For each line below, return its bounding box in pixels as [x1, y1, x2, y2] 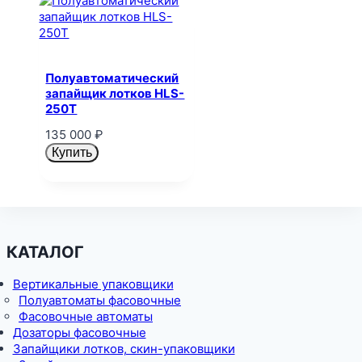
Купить [52, 145, 93, 159]
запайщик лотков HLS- [45, 86, 185, 102]
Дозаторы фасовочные [12, 324, 146, 340]
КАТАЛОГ [6, 242, 84, 262]
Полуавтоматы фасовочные [19, 292, 181, 308]
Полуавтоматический [45, 70, 179, 86]
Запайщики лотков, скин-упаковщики [12, 340, 235, 356]
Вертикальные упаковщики [12, 276, 174, 292]
